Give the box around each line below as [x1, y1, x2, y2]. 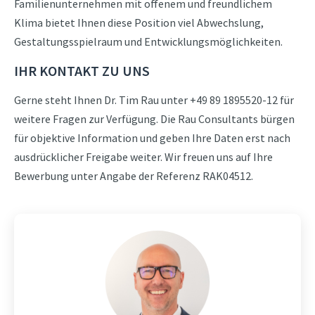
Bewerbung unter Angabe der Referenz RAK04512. [14, 169, 253, 183]
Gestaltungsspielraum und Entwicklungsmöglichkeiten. [14, 34, 283, 49]
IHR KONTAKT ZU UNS [14, 62, 150, 79]
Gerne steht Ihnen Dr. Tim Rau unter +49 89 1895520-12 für [14, 93, 294, 107]
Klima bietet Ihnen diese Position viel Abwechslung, [14, 15, 264, 30]
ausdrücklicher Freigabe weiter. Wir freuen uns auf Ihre [14, 150, 273, 164]
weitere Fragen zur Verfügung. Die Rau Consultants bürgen [14, 112, 295, 126]
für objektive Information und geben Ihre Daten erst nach [14, 131, 290, 145]
